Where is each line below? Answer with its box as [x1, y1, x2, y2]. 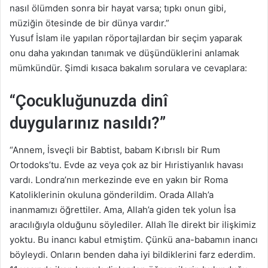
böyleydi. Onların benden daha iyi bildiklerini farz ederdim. [10, 249, 255, 261]
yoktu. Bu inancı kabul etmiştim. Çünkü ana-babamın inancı [10, 234, 258, 246]
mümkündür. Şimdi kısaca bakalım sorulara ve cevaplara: [10, 62, 247, 74]
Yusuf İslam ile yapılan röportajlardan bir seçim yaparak [10, 32, 242, 44]
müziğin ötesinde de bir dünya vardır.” [10, 17, 169, 29]
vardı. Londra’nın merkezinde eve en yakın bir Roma [10, 174, 228, 186]
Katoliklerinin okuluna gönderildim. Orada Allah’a [10, 189, 214, 201]
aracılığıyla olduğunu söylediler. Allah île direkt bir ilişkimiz [10, 219, 256, 231]
